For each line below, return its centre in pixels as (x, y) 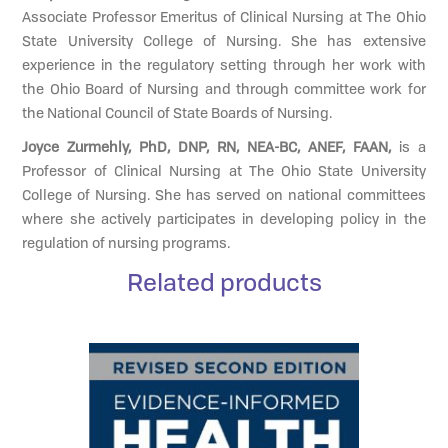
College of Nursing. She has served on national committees (224, 194)
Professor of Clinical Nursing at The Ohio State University (224, 170)
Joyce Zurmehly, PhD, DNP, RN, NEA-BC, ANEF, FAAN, (207, 146)
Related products (224, 281)
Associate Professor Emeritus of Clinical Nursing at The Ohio (224, 16)
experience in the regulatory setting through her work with (224, 64)
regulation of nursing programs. (126, 242)
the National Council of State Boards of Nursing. (177, 112)
